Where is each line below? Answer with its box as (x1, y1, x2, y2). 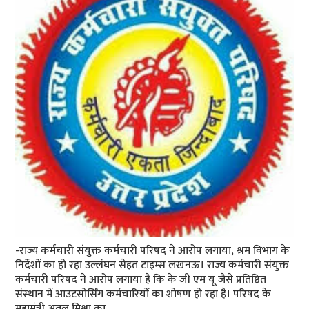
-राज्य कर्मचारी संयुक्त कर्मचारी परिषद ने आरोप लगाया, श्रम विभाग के (15, 241, 290, 260)
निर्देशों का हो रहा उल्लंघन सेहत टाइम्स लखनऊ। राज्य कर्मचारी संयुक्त (15, 255, 290, 275)
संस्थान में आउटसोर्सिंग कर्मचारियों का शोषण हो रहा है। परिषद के (15, 284, 272, 303)
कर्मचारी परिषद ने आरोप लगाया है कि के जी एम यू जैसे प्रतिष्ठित (15, 270, 267, 289)
